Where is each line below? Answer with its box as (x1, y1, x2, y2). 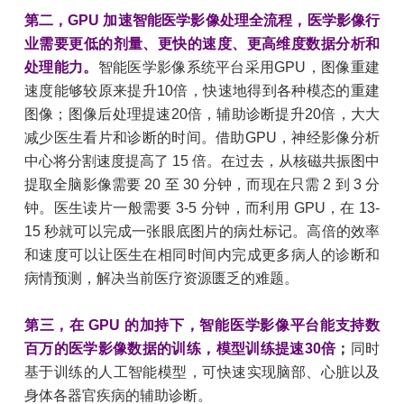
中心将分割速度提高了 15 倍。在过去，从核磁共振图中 (23, 153, 381, 170)
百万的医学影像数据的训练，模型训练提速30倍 (23, 341, 336, 357)
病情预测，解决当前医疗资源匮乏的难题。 (23, 271, 298, 287)
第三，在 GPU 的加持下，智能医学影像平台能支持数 (23, 317, 381, 334)
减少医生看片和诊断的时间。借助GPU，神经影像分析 (23, 130, 381, 146)
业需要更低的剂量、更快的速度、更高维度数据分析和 (23, 36, 381, 52)
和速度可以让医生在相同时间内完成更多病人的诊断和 (23, 247, 381, 263)
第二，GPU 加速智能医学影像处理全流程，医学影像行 (23, 13, 381, 29)
